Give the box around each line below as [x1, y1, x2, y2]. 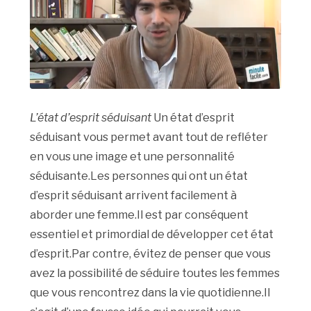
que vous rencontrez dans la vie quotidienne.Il [30, 286, 271, 300]
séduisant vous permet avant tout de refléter [30, 131, 269, 144]
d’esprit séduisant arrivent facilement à [30, 189, 237, 203]
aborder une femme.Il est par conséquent [30, 208, 249, 222]
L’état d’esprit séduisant [30, 111, 152, 125]
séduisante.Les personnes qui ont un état [30, 169, 249, 183]
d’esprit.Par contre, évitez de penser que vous [30, 247, 271, 261]
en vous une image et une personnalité [30, 150, 235, 164]
